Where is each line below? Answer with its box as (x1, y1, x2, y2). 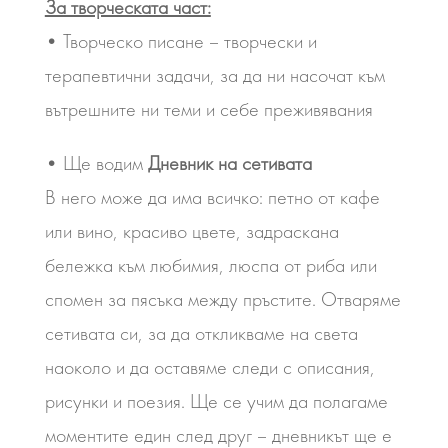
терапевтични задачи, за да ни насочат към (44, 63, 385, 87)
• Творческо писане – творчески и (44, 29, 317, 53)
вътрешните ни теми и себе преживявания (44, 97, 373, 121)
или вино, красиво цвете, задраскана (44, 219, 339, 243)
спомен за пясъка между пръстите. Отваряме (44, 287, 401, 311)
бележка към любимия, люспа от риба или (44, 253, 377, 277)
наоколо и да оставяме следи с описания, (44, 355, 375, 379)
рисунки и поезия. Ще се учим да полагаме (44, 389, 388, 413)
